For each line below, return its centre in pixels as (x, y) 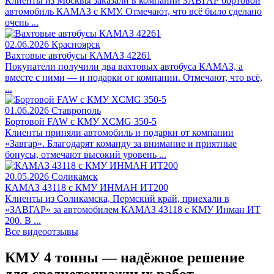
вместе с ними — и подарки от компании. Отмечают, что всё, (134, 78)
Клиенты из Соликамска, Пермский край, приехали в (117, 199)
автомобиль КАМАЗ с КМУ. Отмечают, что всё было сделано (133, 12)
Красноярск (76, 45)
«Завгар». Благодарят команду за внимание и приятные (121, 144)
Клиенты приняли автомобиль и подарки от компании (119, 133)
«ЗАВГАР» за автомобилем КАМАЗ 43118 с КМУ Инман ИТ (133, 210)
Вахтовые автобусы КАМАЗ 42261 (78, 56)
